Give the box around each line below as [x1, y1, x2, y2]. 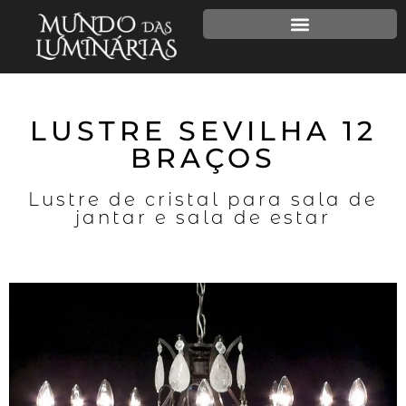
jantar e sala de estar [75, 207, 331, 229]
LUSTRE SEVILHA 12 [29, 114, 377, 149]
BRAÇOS [130, 141, 276, 176]
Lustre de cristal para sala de [28, 188, 378, 211]
